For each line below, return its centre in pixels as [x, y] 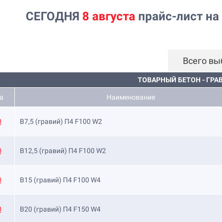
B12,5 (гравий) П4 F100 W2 [63, 151]
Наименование [131, 97]
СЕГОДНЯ [54, 16]
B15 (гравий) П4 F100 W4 [60, 180]
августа [114, 16]
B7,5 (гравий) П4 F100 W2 [61, 121]
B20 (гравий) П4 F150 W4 [60, 209]
